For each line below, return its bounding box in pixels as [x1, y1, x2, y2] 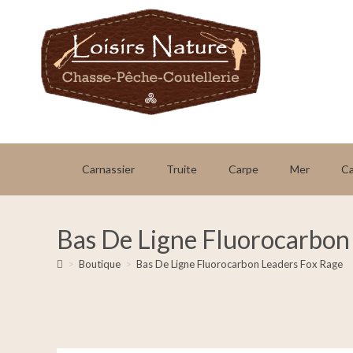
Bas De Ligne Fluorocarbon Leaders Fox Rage [136, 258, 343, 270]
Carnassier [81, 162, 135, 176]
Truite [165, 162, 197, 176]
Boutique [79, 258, 121, 270]
